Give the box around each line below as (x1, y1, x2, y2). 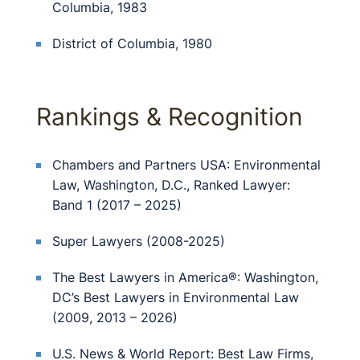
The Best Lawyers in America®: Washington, (52, 269, 318, 285)
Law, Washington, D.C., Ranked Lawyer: (52, 177, 290, 193)
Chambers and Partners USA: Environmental (52, 157, 321, 173)
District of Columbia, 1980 (52, 35, 212, 51)
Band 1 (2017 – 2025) (52, 197, 182, 213)
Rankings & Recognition (36, 102, 303, 131)
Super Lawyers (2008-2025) (52, 233, 225, 249)
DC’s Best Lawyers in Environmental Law (52, 289, 299, 305)
